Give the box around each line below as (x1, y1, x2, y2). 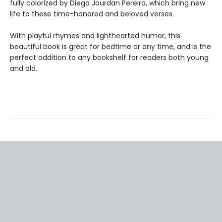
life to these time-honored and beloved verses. (10, 9, 176, 19)
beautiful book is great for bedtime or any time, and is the (10, 42, 211, 52)
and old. (10, 63, 37, 73)
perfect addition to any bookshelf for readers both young (10, 53, 209, 62)
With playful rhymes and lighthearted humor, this (10, 31, 180, 41)
